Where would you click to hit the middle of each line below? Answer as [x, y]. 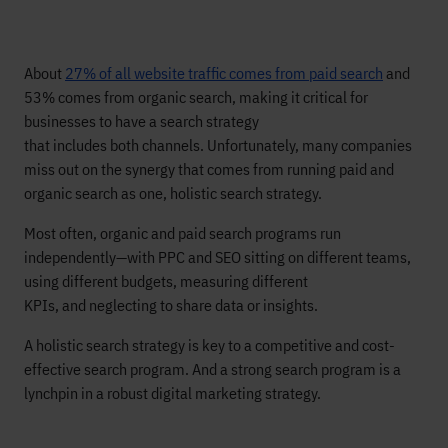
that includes [67, 145]
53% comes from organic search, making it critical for [196, 97]
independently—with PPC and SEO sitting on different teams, [217, 257]
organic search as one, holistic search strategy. [176, 193]
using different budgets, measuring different [166, 281]
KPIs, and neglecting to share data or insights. [172, 305]
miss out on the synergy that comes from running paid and [209, 169]
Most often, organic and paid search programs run [182, 233]
